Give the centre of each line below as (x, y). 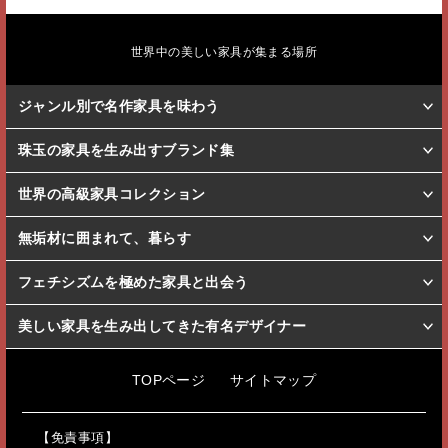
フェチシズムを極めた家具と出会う (133, 282)
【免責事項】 (77, 437)
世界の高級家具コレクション (111, 194)
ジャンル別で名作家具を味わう (118, 106)
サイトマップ (273, 379)
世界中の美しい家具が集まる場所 (224, 51)
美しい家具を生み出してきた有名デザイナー (162, 326)
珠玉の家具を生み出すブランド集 (126, 150)
